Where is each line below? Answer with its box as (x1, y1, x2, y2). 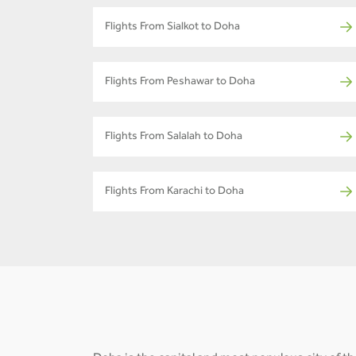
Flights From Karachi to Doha (105, 186, 244, 198)
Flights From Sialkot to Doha (105, 21, 240, 33)
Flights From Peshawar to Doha (105, 76, 255, 88)
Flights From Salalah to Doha (105, 131, 242, 143)
